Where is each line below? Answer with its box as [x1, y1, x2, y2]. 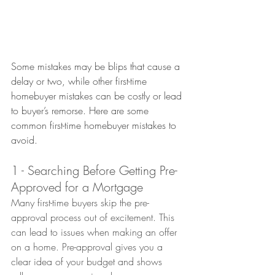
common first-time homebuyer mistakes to [11, 118, 179, 133]
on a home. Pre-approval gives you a [11, 240, 166, 254]
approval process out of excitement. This [11, 211, 177, 225]
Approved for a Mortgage [11, 179, 143, 196]
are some [108, 104, 152, 118]
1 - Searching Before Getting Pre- [11, 162, 177, 179]
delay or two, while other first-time [11, 74, 150, 88]
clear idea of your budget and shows [11, 255, 165, 269]
